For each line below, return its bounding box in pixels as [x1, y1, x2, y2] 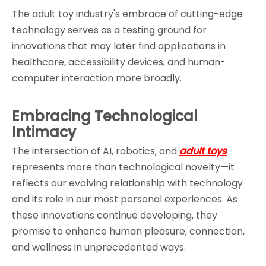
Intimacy [12, 122, 76, 142]
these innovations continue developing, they [12, 208, 217, 222]
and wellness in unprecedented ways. [12, 240, 186, 254]
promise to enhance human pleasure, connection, [12, 224, 245, 238]
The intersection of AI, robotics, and [12, 144, 179, 158]
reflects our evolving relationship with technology [12, 176, 243, 190]
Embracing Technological [12, 106, 198, 126]
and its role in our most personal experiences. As [12, 192, 237, 206]
